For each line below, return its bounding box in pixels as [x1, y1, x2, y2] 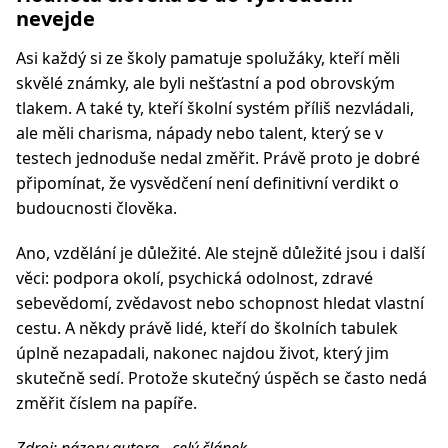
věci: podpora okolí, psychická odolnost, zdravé [16, 267, 373, 289]
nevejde [16, 5, 95, 32]
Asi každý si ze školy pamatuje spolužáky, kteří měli [16, 47, 400, 69]
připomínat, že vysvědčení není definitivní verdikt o [16, 172, 399, 194]
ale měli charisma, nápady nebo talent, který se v [16, 122, 383, 144]
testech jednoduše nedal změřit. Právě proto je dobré [16, 147, 420, 169]
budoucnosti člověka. [16, 197, 177, 219]
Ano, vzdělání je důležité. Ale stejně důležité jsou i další [16, 242, 425, 264]
